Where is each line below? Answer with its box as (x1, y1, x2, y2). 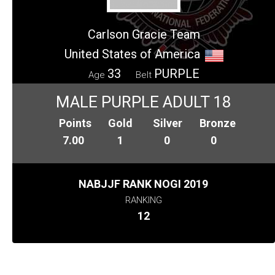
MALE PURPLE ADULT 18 (56, 92, 231, 111)
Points (59, 116, 92, 130)
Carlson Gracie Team (87, 26, 200, 42)
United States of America (64, 46, 200, 61)
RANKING (125, 194, 162, 206)
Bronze (199, 116, 236, 130)
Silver (152, 116, 182, 130)
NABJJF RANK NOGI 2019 (79, 177, 209, 190)
